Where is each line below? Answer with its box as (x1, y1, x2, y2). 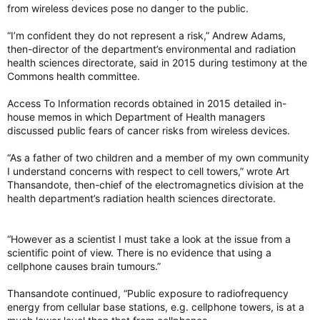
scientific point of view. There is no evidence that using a (7, 246, 271, 259)
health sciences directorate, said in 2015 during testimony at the (7, 56, 307, 69)
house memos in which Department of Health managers (7, 111, 265, 123)
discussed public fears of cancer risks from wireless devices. (7, 124, 290, 136)
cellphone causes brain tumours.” (7, 260, 161, 272)
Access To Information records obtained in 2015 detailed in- (7, 97, 286, 109)
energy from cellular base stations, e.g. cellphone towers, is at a (7, 301, 304, 313)
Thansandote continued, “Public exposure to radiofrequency (7, 287, 289, 299)
